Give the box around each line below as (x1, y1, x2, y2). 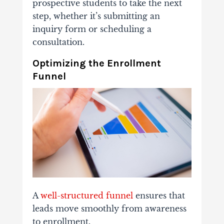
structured (60, 190, 106, 201)
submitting (103, 11, 150, 21)
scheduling (99, 24, 147, 34)
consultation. (32, 37, 84, 47)
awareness (144, 203, 186, 214)
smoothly (80, 203, 121, 214)
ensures (135, 190, 169, 201)
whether (53, 11, 90, 21)
